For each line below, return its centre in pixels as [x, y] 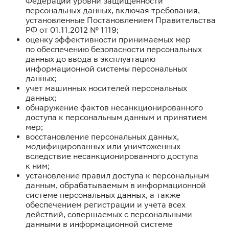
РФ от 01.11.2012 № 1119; [72, 30]
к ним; [38, 166]
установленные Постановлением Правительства [121, 20]
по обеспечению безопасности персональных [114, 49]
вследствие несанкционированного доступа [112, 156]
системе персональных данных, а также [103, 195]
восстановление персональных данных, [102, 137]
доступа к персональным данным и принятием [116, 117]
